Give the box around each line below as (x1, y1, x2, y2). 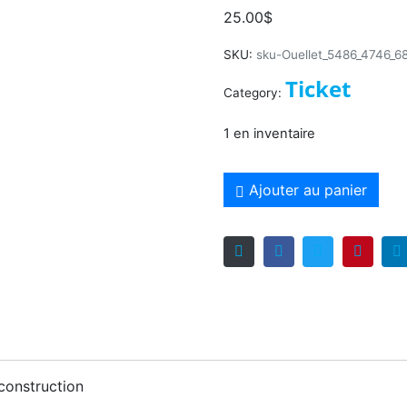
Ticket (285, 74, 351, 104)
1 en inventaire (223, 124, 315, 142)
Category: (223, 85, 282, 100)
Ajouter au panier (248, 180, 367, 199)
